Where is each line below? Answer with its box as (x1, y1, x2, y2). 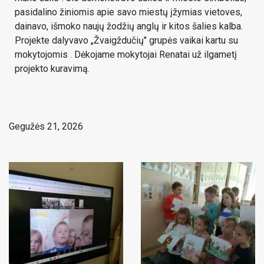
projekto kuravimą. (15, 63, 92, 74)
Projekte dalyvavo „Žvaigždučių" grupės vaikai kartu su (15, 35, 238, 46)
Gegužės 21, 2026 (9, 121, 83, 132)
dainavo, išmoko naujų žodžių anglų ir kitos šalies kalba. (15, 21, 243, 32)
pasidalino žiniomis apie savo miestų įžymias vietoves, (15, 6, 242, 18)
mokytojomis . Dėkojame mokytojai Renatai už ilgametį (15, 49, 237, 60)
